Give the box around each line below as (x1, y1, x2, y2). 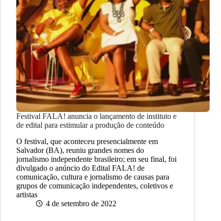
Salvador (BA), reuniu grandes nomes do (16, 146, 144, 155)
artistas (16, 190, 37, 199)
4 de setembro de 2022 (46, 199, 116, 208)
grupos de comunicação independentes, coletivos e (16, 182, 173, 190)
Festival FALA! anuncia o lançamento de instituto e (16, 112, 177, 121)
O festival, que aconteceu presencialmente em (16, 137, 158, 146)
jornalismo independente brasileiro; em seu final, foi (16, 155, 177, 164)
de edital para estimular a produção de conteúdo (16, 121, 164, 130)
